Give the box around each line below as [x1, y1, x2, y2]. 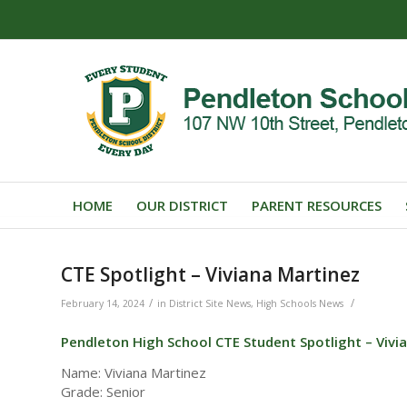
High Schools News [256, 297, 343, 310]
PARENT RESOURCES [252, 196, 382, 214]
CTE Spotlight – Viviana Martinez [61, 262, 360, 287]
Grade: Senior [61, 382, 145, 401]
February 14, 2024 [61, 297, 144, 310]
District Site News [169, 297, 251, 310]
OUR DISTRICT [136, 196, 228, 214]
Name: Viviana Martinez [61, 362, 206, 382]
